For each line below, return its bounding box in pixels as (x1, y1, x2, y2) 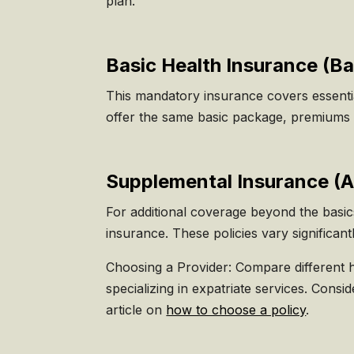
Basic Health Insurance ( (106, 53, 330, 77)
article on (106, 301, 167, 318)
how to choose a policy (166, 301, 307, 318)
